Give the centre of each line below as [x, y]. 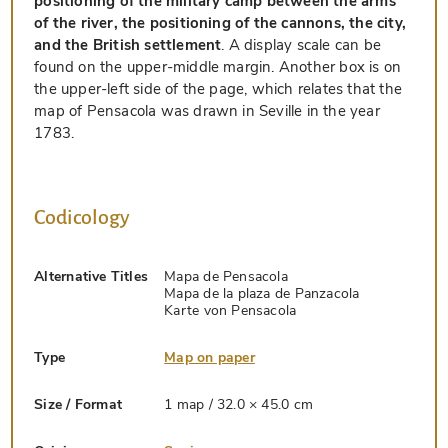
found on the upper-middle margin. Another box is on [218, 67]
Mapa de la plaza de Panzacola [262, 293]
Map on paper [209, 357]
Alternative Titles [91, 276]
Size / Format [78, 404]
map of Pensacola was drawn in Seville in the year [207, 111]
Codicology [82, 217]
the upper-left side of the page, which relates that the [218, 89]
